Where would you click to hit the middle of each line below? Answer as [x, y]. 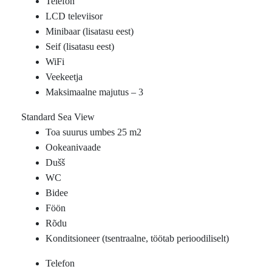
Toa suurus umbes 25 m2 [93, 132]
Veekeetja [64, 77]
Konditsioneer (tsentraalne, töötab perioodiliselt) [137, 239]
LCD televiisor [74, 16]
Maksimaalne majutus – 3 [94, 92]
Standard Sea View [58, 117]
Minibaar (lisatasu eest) [90, 32]
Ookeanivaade [73, 148]
